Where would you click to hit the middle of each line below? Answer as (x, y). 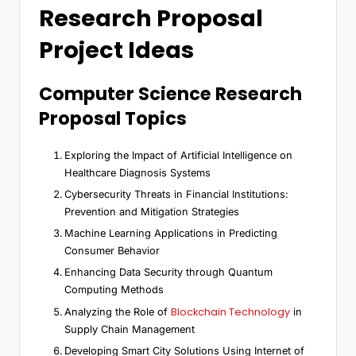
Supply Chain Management (130, 329)
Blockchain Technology (230, 311)
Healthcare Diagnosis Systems (137, 173)
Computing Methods (114, 290)
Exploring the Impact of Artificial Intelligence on (178, 156)
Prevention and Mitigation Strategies (152, 212)
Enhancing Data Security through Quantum (168, 273)
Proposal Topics (113, 119)
